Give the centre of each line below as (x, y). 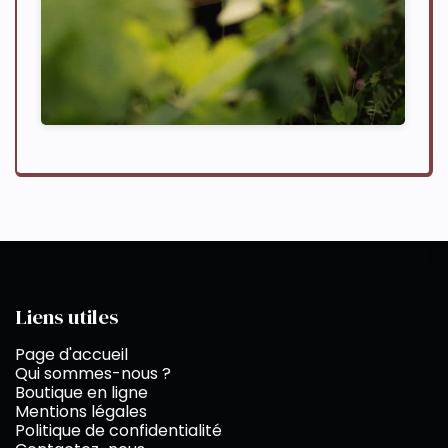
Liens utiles (67, 317)
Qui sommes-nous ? (93, 374)
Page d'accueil (71, 355)
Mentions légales (81, 412)
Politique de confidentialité (118, 431)
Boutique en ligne (81, 393)
